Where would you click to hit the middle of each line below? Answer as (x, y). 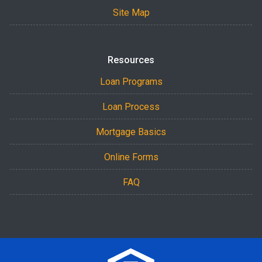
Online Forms (131, 157)
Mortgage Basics (131, 132)
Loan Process (131, 106)
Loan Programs (131, 81)
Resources (131, 60)
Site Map (131, 12)
